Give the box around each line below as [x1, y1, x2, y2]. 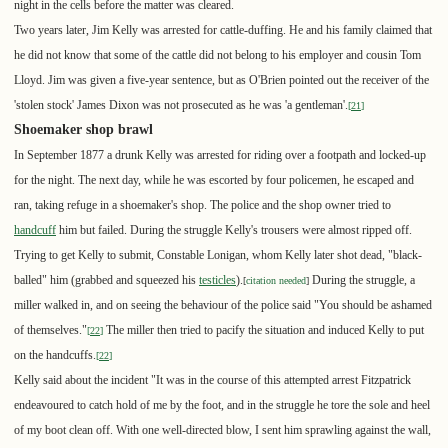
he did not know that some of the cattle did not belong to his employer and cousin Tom [14, 48, 421, 63]
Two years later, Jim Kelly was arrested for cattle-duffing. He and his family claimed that [14, 23, 432, 38]
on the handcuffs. [14, 348, 96, 363]
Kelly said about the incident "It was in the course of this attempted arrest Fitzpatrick [14, 373, 411, 388]
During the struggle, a [309, 273, 415, 288]
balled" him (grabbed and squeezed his [14, 273, 199, 288]
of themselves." [14, 323, 87, 338]
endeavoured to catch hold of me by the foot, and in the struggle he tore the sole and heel [14, 398, 430, 413]
